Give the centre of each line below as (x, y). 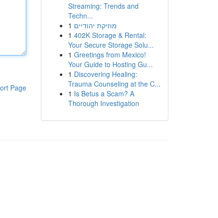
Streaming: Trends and (103, 6)
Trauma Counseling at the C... (114, 84)
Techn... (80, 16)
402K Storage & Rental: (110, 35)
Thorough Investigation (103, 103)
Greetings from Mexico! (110, 54)
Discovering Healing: (105, 74)
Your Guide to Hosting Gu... (110, 64)
